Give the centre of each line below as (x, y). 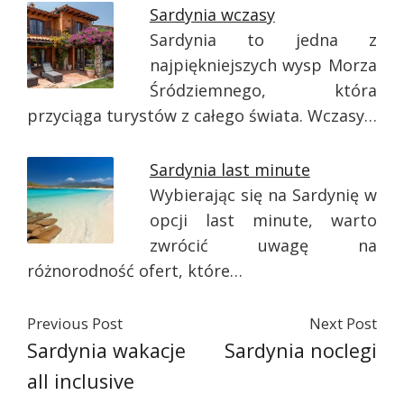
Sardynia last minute (230, 170)
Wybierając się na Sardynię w (263, 195)
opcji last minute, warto (263, 220)
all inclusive (81, 381)
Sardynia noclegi (301, 350)
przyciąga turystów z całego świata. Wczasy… (202, 115)
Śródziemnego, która (263, 90)
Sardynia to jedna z (263, 40)
